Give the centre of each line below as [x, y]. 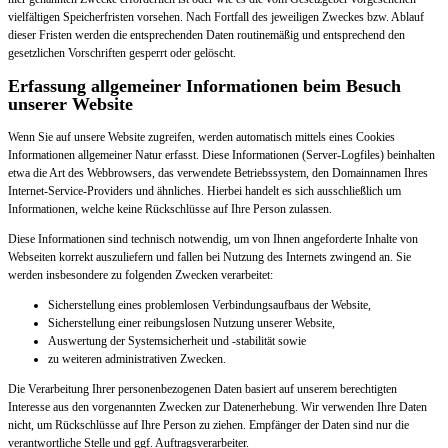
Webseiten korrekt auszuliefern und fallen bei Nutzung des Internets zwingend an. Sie [209, 256]
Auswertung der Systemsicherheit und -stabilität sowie [177, 340]
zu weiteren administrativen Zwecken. [137, 358]
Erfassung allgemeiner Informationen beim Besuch [204, 85]
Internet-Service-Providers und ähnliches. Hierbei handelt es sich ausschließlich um [204, 190]
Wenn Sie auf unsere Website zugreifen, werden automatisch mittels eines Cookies [201, 136]
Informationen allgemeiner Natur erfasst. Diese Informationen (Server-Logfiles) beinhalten [221, 154]
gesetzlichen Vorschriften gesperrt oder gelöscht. [122, 52]
